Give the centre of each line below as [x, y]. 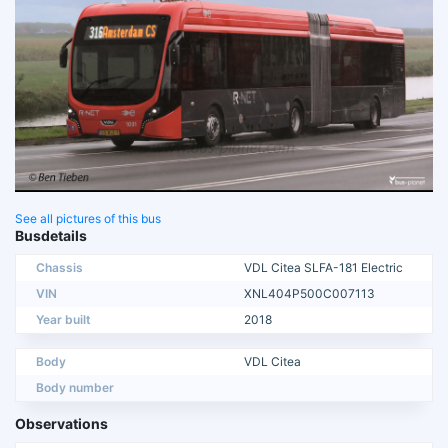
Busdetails [51, 235]
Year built [63, 319]
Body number [75, 387]
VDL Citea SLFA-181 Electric [323, 267]
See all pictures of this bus [88, 218]
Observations [61, 423]
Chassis [59, 267]
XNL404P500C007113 [309, 293]
